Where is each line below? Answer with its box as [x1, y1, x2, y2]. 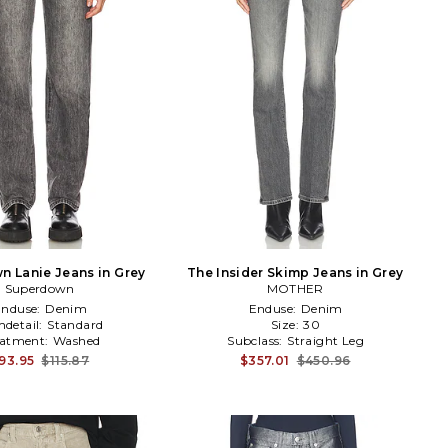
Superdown [4, 280, 75, 296]
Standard [47, 316, 104, 332]
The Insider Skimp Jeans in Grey [186, 264, 404, 280]
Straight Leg [287, 332, 365, 348]
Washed [53, 332, 101, 348]
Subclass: [227, 332, 287, 348]
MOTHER [266, 280, 324, 296]
